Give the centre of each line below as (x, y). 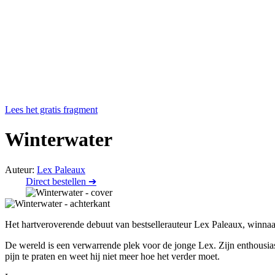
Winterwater (59, 140)
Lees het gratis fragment (51, 110)
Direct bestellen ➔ (61, 181)
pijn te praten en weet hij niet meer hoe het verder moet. (112, 256)
